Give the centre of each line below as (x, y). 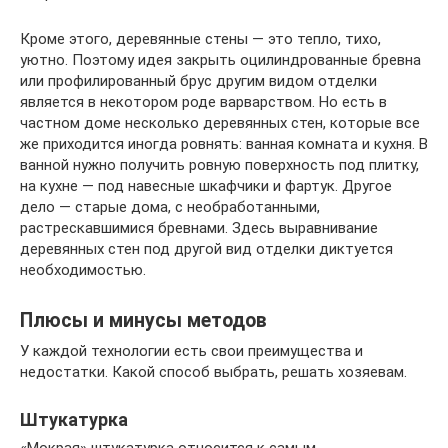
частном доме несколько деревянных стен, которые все (220, 123)
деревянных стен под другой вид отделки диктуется (206, 249)
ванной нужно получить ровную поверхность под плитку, (219, 165)
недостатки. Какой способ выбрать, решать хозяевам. (213, 372)
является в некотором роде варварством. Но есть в (203, 102)
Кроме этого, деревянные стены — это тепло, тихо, (200, 39)
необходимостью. (83, 270)
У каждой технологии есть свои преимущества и (191, 351)
